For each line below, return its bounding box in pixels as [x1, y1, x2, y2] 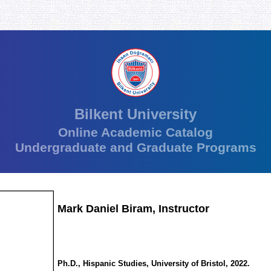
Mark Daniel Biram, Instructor [57, 203, 209, 215]
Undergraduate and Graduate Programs [15, 140, 256, 155]
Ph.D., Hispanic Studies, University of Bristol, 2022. [57, 259, 250, 269]
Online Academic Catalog [58, 125, 213, 140]
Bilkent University [74, 106, 197, 123]
